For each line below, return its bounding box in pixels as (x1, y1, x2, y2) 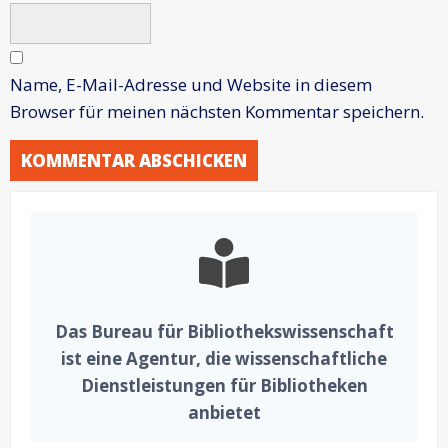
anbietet (187, 400, 261, 424)
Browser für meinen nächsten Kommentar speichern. (10, 99, 424, 123)
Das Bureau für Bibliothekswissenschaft (54, 319, 394, 343)
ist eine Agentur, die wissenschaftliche (61, 346, 387, 370)
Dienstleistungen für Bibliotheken (80, 373, 368, 397)
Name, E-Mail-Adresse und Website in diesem (10, 72, 372, 96)
